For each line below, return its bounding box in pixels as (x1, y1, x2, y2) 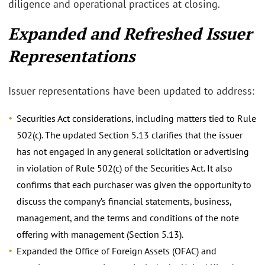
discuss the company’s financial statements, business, (17, 195, 231, 207)
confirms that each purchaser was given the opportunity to (17, 178, 251, 190)
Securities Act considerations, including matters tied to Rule (17, 112, 256, 124)
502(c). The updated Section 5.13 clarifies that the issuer (17, 128, 243, 141)
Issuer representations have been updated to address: (8, 84, 254, 98)
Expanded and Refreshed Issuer (8, 22, 252, 44)
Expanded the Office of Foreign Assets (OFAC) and (17, 244, 216, 257)
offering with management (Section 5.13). (17, 228, 183, 240)
